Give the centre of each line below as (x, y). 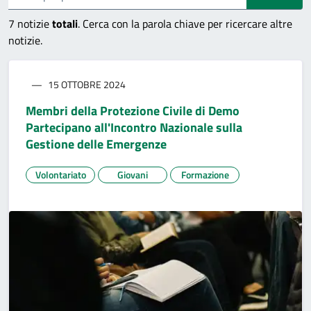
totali (65, 23)
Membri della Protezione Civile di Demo (133, 110)
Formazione (205, 174)
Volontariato (60, 174)
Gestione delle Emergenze (96, 144)
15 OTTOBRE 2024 (87, 84)
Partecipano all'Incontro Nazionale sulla (134, 127)
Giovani (133, 174)
